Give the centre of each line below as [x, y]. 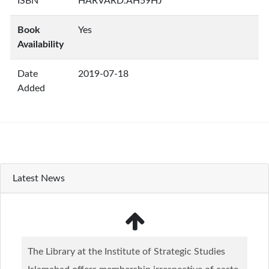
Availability [41, 44]
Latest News [39, 178]
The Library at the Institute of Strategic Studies [126, 252]
